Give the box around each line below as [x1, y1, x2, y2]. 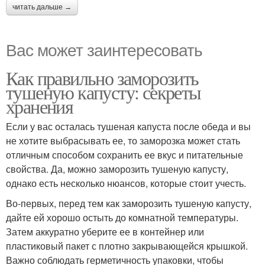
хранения [6, 93, 73, 119]
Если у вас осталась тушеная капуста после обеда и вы [6, 119, 251, 133]
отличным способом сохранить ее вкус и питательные [6, 148, 243, 161]
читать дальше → [12, 3, 72, 11]
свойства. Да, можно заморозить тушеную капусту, [6, 162, 228, 176]
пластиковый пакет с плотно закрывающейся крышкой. [6, 239, 248, 253]
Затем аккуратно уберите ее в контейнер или [6, 225, 204, 238]
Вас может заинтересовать [6, 37, 202, 61]
